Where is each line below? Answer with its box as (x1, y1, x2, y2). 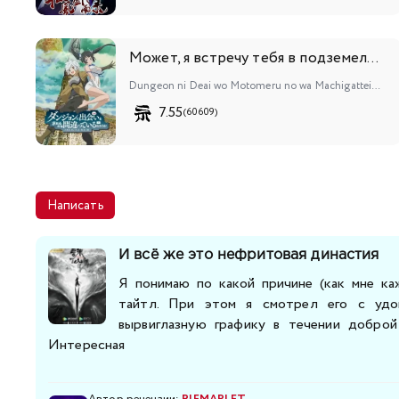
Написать (46, 196, 104, 215)
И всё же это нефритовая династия (118, 248, 379, 262)
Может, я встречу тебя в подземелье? (367, 46, 379, 69)
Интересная (48, 334, 126, 355)
